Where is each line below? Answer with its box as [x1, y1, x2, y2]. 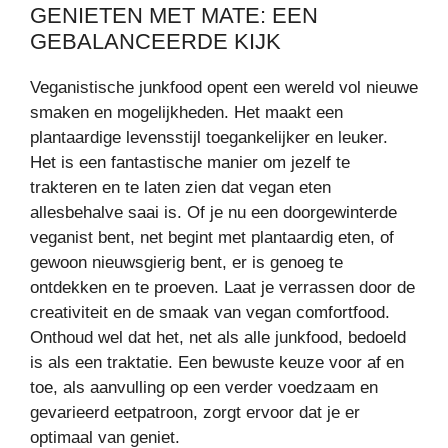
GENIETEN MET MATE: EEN [30, 3, 318, 29]
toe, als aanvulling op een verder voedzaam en [30, 378, 378, 398]
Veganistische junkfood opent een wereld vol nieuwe [30, 78, 418, 98]
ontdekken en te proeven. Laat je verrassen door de [30, 278, 415, 298]
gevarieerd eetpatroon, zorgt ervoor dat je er [30, 403, 360, 423]
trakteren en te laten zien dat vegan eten [30, 178, 331, 198]
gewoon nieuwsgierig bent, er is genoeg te [30, 253, 343, 273]
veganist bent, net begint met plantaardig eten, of [30, 228, 394, 248]
